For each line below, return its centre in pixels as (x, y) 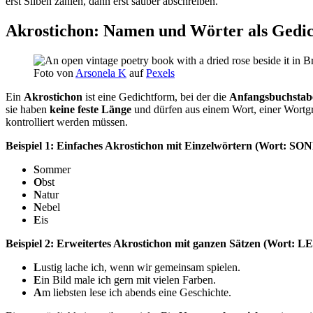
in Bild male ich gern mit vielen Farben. (129, 279)
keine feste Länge (90, 109)
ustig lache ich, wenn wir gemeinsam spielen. (141, 267)
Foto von (54, 73)
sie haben (28, 109)
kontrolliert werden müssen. (67, 122)
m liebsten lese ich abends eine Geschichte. (137, 292)
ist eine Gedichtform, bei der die (156, 96)
